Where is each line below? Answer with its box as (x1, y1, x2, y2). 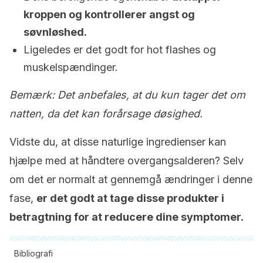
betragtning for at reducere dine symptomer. (9, 211, 244, 223)
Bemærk (9, 89, 52, 101)
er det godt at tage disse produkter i (36, 192, 224, 204)
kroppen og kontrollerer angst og (23, 8, 195, 21)
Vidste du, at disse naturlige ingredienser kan (9, 136, 226, 148)
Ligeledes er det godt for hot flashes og (23, 43, 216, 56)
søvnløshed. (23, 26, 87, 38)
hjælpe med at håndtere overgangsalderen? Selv (9, 154, 244, 167)
